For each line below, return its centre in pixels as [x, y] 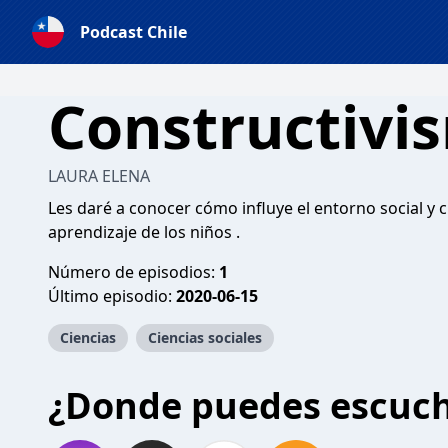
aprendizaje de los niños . [144, 232]
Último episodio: [112, 296]
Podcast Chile [133, 32]
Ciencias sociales [205, 337]
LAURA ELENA [99, 176]
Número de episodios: [133, 272]
